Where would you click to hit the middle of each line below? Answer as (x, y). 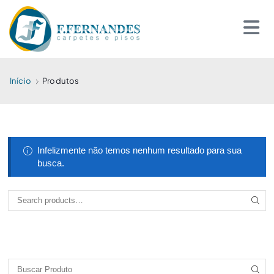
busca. (50, 163)
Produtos (61, 80)
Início (21, 80)
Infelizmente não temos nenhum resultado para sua (139, 150)
